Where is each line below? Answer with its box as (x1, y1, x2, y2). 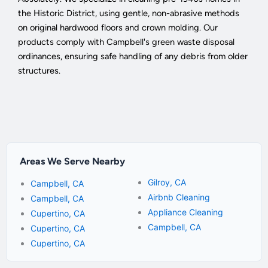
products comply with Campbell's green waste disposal (18, 36, 234, 48)
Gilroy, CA (148, 176, 186, 187)
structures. (18, 65, 60, 77)
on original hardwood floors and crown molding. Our (18, 22, 218, 33)
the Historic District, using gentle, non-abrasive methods (18, 8, 239, 19)
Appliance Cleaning (148, 206, 223, 217)
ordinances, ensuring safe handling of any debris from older (18, 51, 248, 62)
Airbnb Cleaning (148, 191, 210, 202)
